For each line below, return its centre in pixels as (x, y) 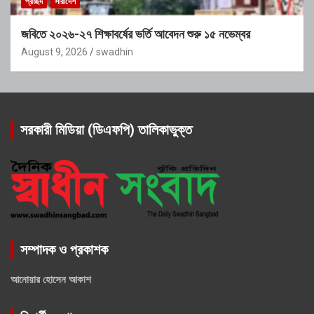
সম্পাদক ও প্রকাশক (64, 249)
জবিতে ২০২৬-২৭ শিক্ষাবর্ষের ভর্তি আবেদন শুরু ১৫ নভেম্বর (136, 34)
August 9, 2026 (54, 52)
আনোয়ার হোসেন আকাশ (51, 279)
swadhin (115, 52)
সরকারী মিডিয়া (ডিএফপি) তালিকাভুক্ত (106, 129)
